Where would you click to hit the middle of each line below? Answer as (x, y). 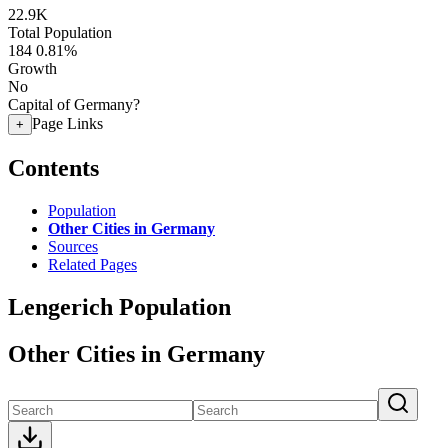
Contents (53, 167)
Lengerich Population (119, 306)
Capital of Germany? (74, 104)
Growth (32, 68)
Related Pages (92, 264)
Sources (73, 246)
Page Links (67, 123)
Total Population (60, 32)
